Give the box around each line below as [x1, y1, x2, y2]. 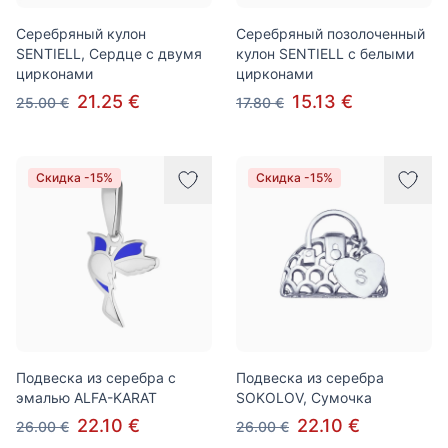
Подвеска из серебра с [16, 369, 176, 386]
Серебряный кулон [16, 25, 146, 42]
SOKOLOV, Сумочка [236, 389, 372, 406]
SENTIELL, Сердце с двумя [16, 45, 202, 62]
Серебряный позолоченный [236, 25, 425, 42]
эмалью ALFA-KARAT [16, 389, 157, 406]
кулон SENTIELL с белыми [236, 45, 414, 62]
